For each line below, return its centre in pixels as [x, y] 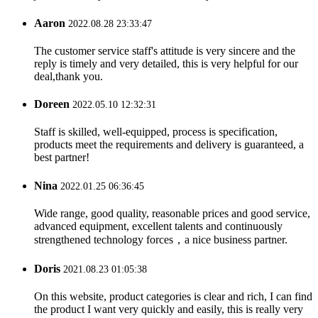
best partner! [62, 158]
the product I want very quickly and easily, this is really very [169, 309]
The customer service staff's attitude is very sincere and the [165, 50]
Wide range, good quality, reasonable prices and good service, [172, 213]
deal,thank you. [68, 76]
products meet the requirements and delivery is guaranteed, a [169, 145]
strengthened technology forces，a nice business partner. [161, 239]
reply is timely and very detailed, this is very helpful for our [166, 63]
